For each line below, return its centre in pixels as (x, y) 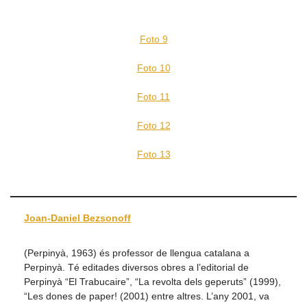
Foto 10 (153, 68)
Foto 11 (153, 97)
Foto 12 (153, 126)
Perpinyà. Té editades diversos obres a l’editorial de (136, 268)
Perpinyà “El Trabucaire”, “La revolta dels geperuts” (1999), (152, 282)
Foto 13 (153, 155)
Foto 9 (153, 39)
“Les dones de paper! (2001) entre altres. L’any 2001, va (147, 296)
